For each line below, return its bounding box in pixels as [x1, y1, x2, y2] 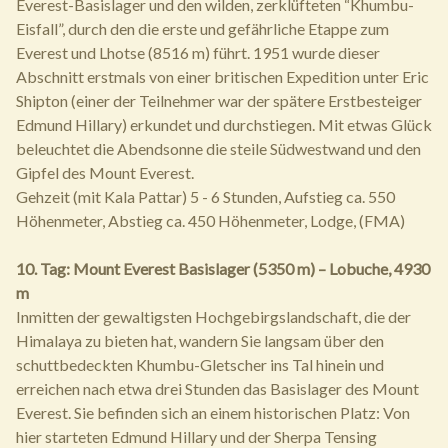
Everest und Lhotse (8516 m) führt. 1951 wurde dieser [16, 43, 380, 62]
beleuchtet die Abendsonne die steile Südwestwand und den [16, 139, 421, 158]
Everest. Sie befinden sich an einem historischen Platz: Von [16, 403, 410, 422]
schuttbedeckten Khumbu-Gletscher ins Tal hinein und [16, 355, 384, 374]
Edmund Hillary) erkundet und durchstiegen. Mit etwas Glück [16, 115, 432, 134]
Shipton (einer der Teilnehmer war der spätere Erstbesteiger [16, 91, 422, 110]
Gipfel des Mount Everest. [16, 163, 194, 182]
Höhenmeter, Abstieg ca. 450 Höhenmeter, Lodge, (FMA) [16, 211, 405, 230]
